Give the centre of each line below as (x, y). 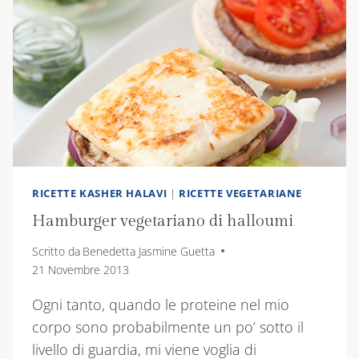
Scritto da (56, 251)
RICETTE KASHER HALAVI (100, 194)
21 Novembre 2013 (81, 269)
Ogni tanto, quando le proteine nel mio (161, 304)
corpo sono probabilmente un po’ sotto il (168, 327)
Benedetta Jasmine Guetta (149, 251)
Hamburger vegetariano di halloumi (163, 221)
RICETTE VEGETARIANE (241, 194)
